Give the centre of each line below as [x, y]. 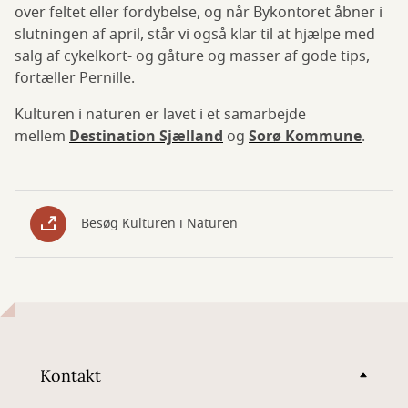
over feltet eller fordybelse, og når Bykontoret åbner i [199, 13]
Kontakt [71, 375]
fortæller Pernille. [75, 79]
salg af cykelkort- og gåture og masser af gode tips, [192, 57]
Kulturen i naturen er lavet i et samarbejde [160, 115]
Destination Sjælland [146, 137]
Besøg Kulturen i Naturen [159, 224]
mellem [42, 137]
